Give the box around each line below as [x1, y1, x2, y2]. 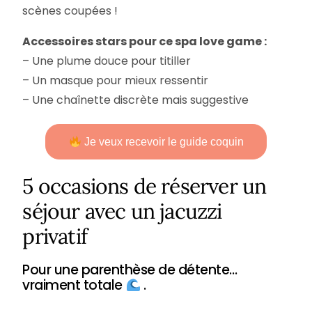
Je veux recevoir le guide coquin [81, 136, 244, 148]
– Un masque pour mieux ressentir [22, 72, 209, 88]
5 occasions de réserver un [22, 173, 267, 199]
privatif [22, 223, 87, 249]
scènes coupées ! [22, 2, 118, 19]
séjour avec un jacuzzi [22, 198, 222, 224]
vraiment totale [22, 276, 126, 295]
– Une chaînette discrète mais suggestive [22, 91, 249, 108]
